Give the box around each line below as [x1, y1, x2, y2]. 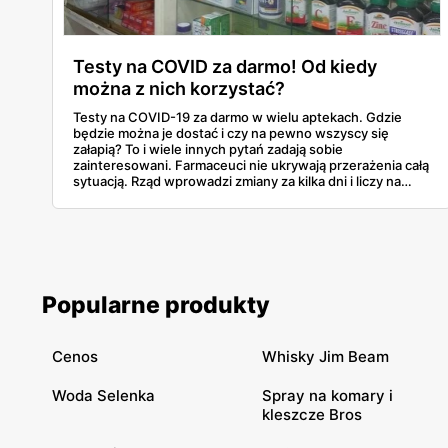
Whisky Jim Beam [262, 346, 389, 366]
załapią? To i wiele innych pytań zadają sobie [73, 140, 343, 157]
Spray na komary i [262, 385, 393, 405]
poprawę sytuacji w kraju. [73, 188, 229, 205]
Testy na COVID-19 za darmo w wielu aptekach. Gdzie [73, 108, 402, 125]
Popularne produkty [42, 290, 270, 319]
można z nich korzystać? [73, 77, 285, 99]
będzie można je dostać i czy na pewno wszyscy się [73, 124, 389, 141]
